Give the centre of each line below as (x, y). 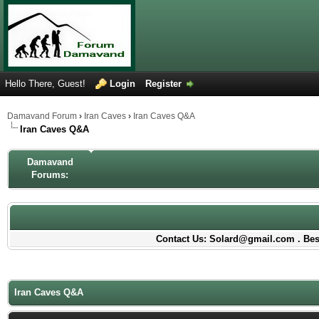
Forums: (50, 175)
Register (163, 84)
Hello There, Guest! (47, 84)
